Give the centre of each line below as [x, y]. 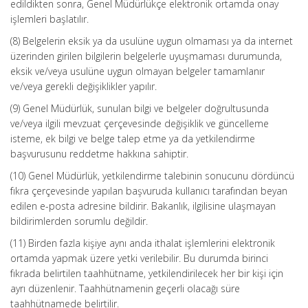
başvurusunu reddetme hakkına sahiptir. [99, 154]
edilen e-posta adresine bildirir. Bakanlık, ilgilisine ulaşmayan [143, 206]
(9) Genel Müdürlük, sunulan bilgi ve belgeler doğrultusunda [140, 108]
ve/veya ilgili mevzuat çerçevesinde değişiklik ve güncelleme [140, 123]
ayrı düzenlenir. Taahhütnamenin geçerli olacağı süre [125, 288]
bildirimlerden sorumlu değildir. [79, 221]
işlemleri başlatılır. [49, 19]
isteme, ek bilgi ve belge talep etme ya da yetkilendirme [133, 139]
